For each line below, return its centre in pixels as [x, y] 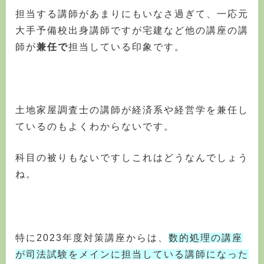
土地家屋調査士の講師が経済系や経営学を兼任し [132, 110]
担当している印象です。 [127, 47]
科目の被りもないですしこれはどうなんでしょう [132, 158]
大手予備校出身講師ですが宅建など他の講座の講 [132, 30]
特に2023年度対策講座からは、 [92, 237]
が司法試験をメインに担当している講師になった [132, 254]
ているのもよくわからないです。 [95, 126]
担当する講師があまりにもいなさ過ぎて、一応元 [132, 14]
